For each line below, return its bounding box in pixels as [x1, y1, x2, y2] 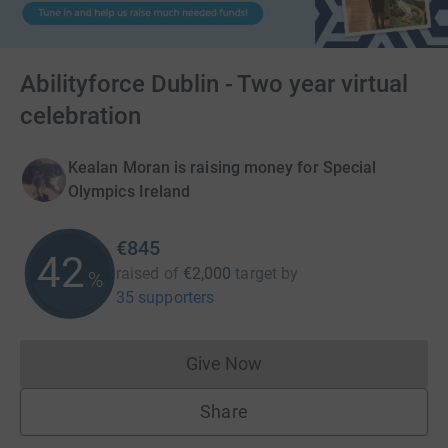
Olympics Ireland [68, 182, 191, 201]
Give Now [185, 353, 263, 374]
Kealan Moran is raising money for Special [68, 158, 377, 177]
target [235, 264, 277, 283]
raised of [116, 264, 179, 283]
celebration [20, 102, 141, 130]
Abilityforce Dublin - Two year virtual [20, 70, 409, 98]
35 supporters [116, 288, 215, 307]
